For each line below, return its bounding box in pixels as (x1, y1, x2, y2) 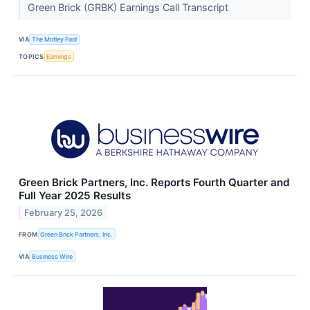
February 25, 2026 (24, 207, 103, 218)
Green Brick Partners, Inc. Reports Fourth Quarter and (19, 176, 290, 190)
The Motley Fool (32, 35, 77, 44)
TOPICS (19, 52, 44, 60)
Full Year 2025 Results (19, 189, 131, 203)
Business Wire (32, 252, 73, 260)
